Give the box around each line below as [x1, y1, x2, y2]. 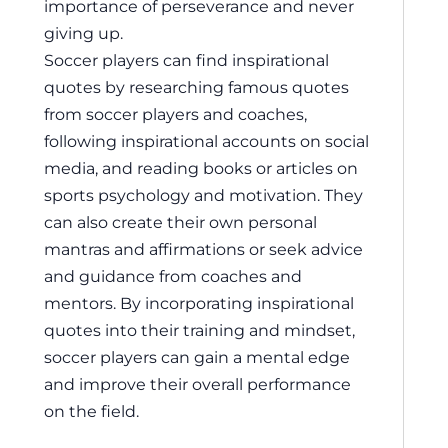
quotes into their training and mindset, [44, 320, 355, 341]
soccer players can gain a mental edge [44, 347, 350, 368]
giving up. [44, 23, 123, 44]
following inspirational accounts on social [44, 131, 369, 152]
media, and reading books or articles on [44, 158, 358, 179]
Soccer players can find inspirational [44, 50, 329, 71]
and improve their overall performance [44, 374, 351, 395]
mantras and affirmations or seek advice [44, 239, 363, 260]
